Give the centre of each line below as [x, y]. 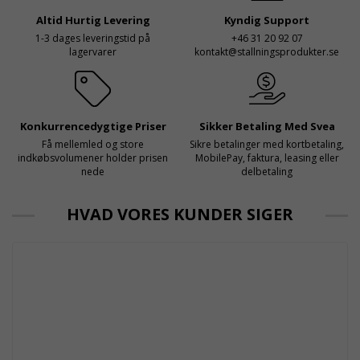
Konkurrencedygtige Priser [93, 127]
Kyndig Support [267, 20]
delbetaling [267, 172]
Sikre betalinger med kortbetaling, [267, 145]
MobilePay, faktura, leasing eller [267, 158]
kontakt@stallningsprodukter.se [267, 52]
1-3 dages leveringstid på [93, 39]
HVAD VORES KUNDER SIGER [180, 215]
